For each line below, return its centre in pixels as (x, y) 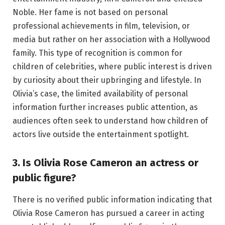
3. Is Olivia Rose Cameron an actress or (105, 163)
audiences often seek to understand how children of (110, 121)
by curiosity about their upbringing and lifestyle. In (107, 80)
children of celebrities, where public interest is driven (112, 67)
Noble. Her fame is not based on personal (90, 13)
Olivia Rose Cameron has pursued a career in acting (108, 213)
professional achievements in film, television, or (101, 26)
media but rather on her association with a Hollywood (111, 40)
